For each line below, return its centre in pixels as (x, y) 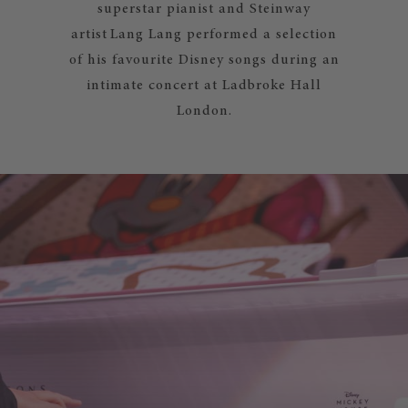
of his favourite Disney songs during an (204, 60)
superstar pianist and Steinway (204, 9)
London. (204, 111)
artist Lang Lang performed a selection (204, 35)
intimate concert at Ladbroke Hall (204, 86)
